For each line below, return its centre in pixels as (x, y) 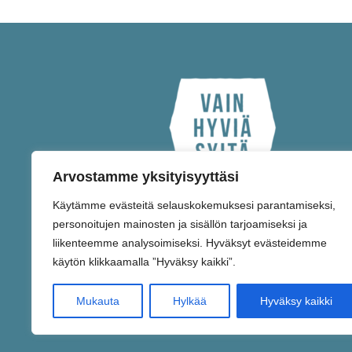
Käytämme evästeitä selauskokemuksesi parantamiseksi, (194, 205)
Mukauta (98, 301)
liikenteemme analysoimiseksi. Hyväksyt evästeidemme (190, 243)
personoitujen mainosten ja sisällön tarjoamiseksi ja (180, 224)
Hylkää (190, 301)
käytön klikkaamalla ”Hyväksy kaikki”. (144, 262)
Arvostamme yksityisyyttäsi (146, 177)
